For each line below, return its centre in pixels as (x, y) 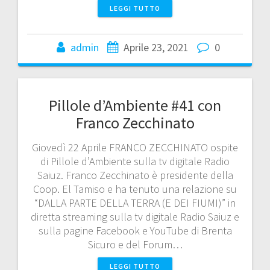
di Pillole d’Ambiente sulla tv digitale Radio (135, 161)
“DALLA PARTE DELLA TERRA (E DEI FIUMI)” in (135, 202)
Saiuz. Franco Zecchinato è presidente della (135, 175)
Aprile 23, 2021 (156, 47)
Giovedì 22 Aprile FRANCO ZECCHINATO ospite (135, 147)
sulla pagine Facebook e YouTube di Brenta (135, 230)
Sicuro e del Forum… (135, 244)
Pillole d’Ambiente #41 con (135, 105)
